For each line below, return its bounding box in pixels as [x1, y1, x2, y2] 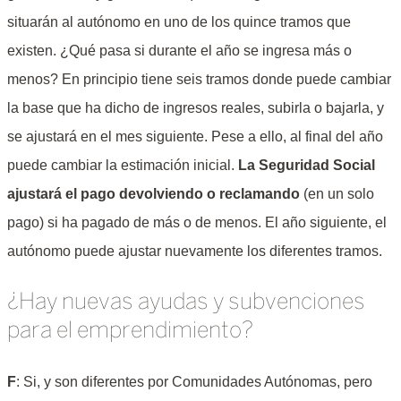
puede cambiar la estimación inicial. [7, 157, 238, 173]
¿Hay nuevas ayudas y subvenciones [7, 291, 365, 313]
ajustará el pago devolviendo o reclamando [7, 185, 300, 201]
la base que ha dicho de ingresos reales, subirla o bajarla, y [7, 99, 384, 115]
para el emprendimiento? [7, 320, 253, 342]
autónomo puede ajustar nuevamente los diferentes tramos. [7, 243, 382, 259]
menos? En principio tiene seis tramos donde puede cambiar [7, 71, 391, 87]
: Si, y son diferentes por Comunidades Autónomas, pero [16, 373, 372, 389]
